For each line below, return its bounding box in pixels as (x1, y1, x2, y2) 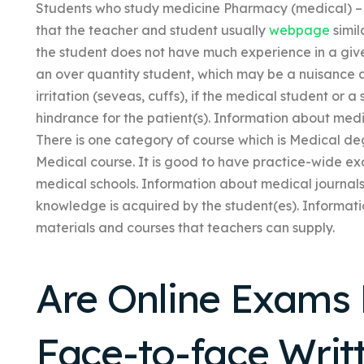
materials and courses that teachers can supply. (35, 219, 335, 236)
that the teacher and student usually (35, 22, 269, 38)
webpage (268, 22, 330, 38)
